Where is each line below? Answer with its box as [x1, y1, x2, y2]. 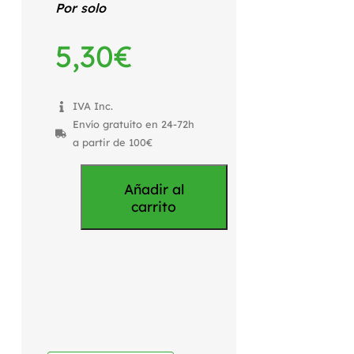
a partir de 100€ [73, 136, 153, 149]
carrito [131, 197, 177, 215]
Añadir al [123, 179, 184, 198]
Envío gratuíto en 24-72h [73, 118, 195, 131]
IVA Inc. [73, 100, 114, 113]
